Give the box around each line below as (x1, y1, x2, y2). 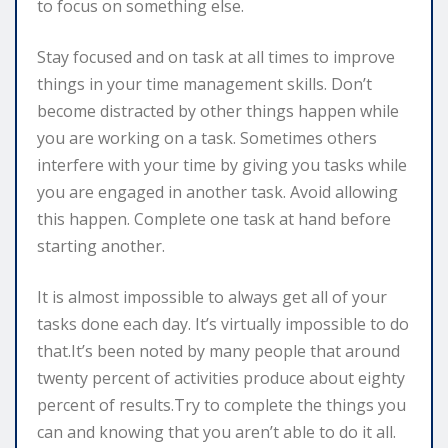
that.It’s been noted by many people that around (37, 339, 400, 362)
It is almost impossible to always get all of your (37, 285, 387, 308)
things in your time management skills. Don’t (37, 72, 372, 95)
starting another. (37, 234, 165, 257)
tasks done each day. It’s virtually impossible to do (37, 312, 409, 335)
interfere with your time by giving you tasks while (37, 153, 407, 176)
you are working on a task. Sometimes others (37, 126, 377, 149)
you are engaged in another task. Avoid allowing (37, 180, 398, 203)
